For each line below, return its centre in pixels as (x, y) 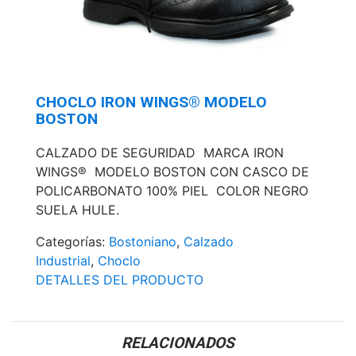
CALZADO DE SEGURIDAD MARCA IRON (160, 152)
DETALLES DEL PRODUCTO (120, 279)
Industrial (63, 260)
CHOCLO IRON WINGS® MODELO (151, 102)
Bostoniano (143, 241)
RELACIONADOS (178, 342)
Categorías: (72, 241)
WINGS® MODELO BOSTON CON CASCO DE (172, 171)
